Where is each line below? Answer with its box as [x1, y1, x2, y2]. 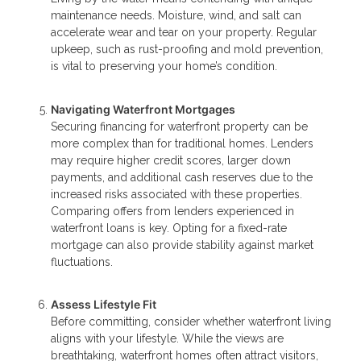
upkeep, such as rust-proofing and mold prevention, [51, 43, 323, 56]
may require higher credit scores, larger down [51, 153, 291, 167]
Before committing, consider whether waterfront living [51, 315, 331, 329]
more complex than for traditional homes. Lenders [51, 136, 313, 150]
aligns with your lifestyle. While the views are [51, 332, 284, 346]
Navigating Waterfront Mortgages [51, 102, 235, 116]
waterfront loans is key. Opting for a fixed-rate [51, 221, 287, 234]
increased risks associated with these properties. [51, 187, 302, 201]
